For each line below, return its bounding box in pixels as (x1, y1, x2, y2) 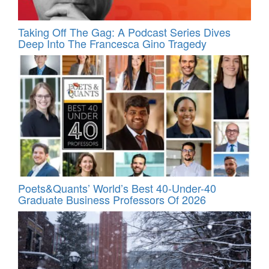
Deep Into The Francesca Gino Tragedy (18, 35, 207, 51)
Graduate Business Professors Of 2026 (18, 191, 206, 207)
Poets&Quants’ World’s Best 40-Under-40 (18, 180, 216, 196)
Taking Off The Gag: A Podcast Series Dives (18, 23, 231, 40)
